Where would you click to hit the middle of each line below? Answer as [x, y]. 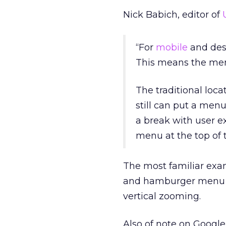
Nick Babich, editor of [173, 15]
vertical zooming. [162, 196]
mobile [172, 47]
